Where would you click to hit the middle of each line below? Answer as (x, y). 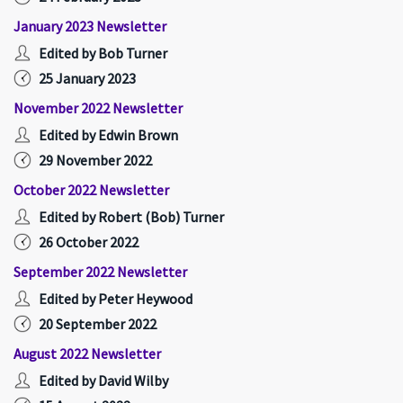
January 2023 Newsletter (90, 26)
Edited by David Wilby (103, 381)
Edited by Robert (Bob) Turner (131, 217)
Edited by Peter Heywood (116, 299)
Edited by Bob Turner (103, 53)
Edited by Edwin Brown (108, 135)
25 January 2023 (87, 78)
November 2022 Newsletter (98, 108)
